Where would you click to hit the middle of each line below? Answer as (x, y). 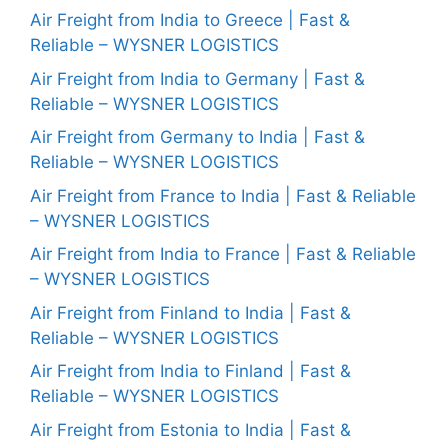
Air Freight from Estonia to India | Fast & (190, 429)
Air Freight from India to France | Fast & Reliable (223, 254)
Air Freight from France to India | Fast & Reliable (223, 195)
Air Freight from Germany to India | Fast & (197, 137)
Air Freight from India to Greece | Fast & (190, 20)
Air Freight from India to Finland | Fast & (190, 371)
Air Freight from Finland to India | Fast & (190, 312)
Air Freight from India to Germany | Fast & (197, 78)
